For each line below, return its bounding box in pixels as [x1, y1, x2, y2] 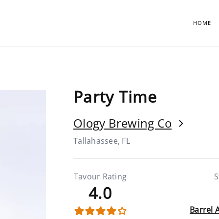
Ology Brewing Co [73, 115, 172, 131]
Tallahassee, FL [73, 135, 130, 146]
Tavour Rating [73, 171, 127, 182]
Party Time [73, 86, 157, 107]
